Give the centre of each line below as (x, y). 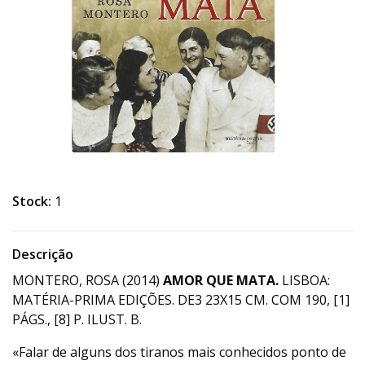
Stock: (32, 201)
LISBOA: (304, 280)
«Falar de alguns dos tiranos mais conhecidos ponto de (179, 352)
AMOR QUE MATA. (221, 280)
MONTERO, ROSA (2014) (88, 280)
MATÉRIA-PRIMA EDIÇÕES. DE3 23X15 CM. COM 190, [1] (181, 300)
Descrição (43, 254)
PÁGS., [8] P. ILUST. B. (77, 319)
